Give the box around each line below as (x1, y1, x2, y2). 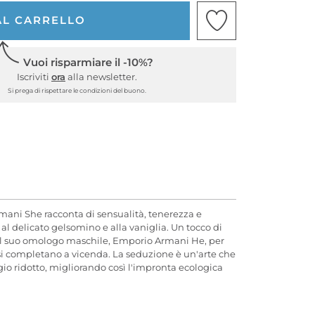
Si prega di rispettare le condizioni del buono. (8, 86, 146, 94)
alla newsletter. (65, 70, 137, 82)
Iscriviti (17, 70, 51, 82)
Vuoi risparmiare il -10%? (23, 55, 153, 69)
